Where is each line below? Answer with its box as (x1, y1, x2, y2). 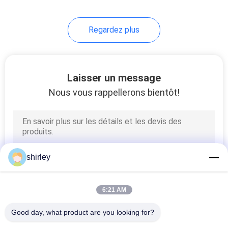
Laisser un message (67, 71, 161, 84)
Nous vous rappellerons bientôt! (48, 87, 180, 98)
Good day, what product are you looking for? (11, 208, 154, 216)
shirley (26, 153, 50, 161)
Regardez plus (89, 24, 139, 35)
